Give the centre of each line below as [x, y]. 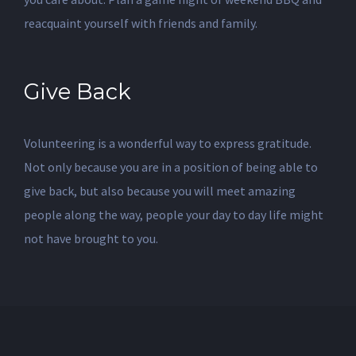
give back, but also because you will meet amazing [160, 190]
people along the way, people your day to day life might [174, 214]
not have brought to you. [91, 238]
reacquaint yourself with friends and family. [141, 23]
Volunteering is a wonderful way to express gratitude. [168, 143]
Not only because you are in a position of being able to [171, 166]
